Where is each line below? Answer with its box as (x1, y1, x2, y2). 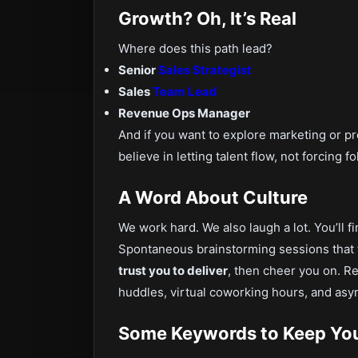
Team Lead (153, 84, 217, 99)
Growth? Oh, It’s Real (118, 8, 296, 29)
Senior (118, 62, 158, 78)
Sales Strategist (158, 62, 252, 78)
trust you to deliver (118, 263, 228, 278)
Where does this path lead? (118, 41, 272, 56)
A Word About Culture (118, 187, 308, 208)
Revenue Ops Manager (118, 105, 250, 121)
